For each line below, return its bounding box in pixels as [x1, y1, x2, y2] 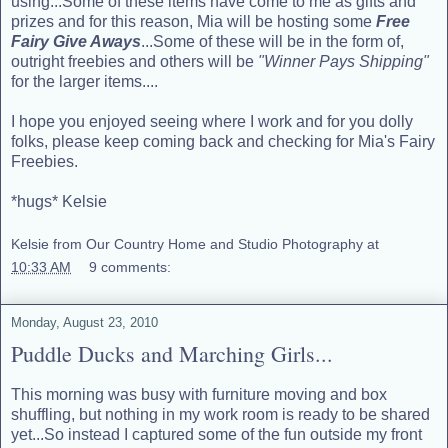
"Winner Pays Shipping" [258, 52, 429, 70]
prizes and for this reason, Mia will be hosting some [11, 12, 376, 30]
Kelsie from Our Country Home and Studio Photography [11, 236, 363, 253]
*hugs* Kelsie [11, 192, 107, 210]
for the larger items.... [11, 72, 158, 90]
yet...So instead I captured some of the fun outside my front [11, 425, 422, 443]
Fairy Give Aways [11, 32, 141, 50]
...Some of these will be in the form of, [141, 32, 404, 50]
